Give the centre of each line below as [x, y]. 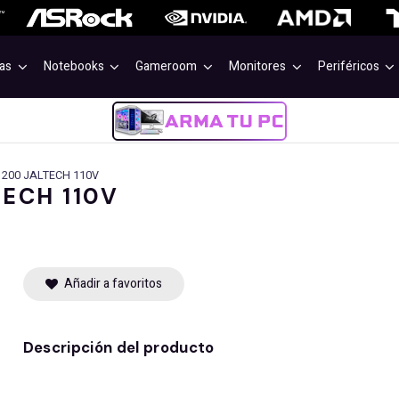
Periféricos [348, 66]
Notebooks [73, 66]
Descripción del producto [118, 348]
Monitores [258, 66]
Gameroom [167, 66]
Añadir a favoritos [113, 284]
